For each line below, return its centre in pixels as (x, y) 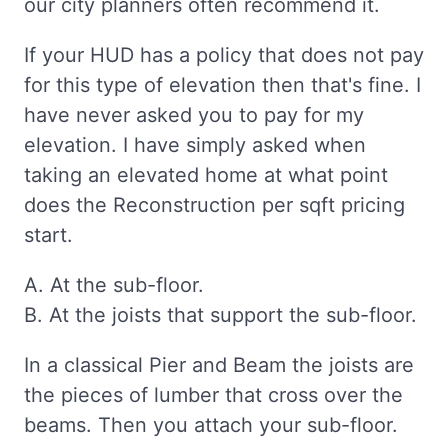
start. (48, 234)
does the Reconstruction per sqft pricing (214, 204)
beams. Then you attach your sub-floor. (211, 424)
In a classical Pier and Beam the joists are (219, 364)
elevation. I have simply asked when (195, 144)
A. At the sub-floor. (114, 284)
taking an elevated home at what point (206, 174)
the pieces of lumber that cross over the (213, 394)
